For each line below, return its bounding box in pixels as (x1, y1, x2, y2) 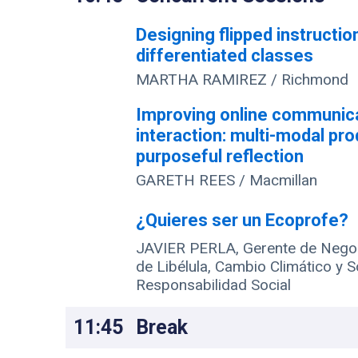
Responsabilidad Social (136, 275, 292, 294)
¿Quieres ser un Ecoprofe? (136, 209, 349, 230)
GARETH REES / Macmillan (136, 171, 318, 190)
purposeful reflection (136, 146, 304, 167)
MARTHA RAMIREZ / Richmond (136, 70, 349, 89)
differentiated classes (136, 45, 314, 66)
